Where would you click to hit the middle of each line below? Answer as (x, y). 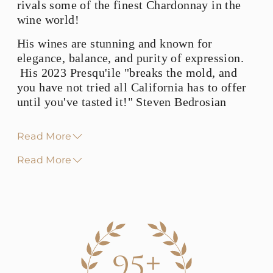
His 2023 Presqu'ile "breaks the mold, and (127, 73)
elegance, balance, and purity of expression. (130, 58)
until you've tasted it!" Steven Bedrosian (122, 102)
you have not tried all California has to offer (132, 87)
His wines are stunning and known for (115, 43)
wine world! (48, 19)
